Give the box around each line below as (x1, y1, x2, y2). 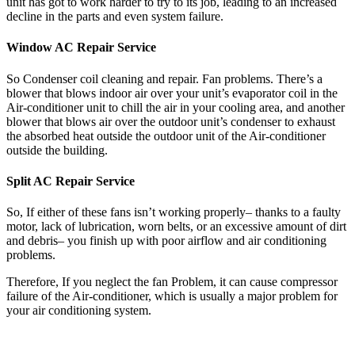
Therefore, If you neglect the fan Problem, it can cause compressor (6, 275, 338, 289)
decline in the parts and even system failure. (6, 10, 223, 24)
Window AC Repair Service (6, 40, 156, 55)
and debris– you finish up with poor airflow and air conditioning (6, 234, 326, 248)
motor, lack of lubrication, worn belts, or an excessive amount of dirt (6, 219, 346, 234)
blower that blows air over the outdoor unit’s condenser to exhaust (6, 114, 335, 128)
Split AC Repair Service (6, 174, 135, 188)
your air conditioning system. (6, 303, 151, 318)
